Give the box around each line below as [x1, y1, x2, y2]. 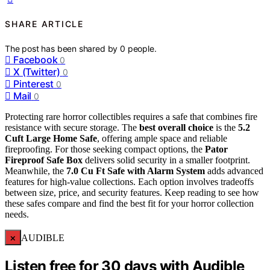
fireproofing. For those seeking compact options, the [5, 143, 205, 154]
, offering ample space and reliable [97, 133, 227, 143]
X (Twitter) [13, 65, 60, 78]
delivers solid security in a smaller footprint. [83, 154, 250, 165]
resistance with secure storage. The [5, 122, 139, 133]
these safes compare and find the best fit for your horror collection [5, 198, 254, 209]
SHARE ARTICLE [5, 19, 84, 30]
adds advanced [205, 165, 263, 176]
